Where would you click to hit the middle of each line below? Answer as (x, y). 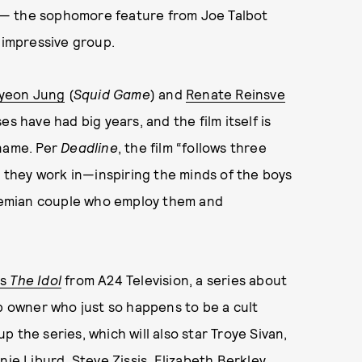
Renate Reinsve (236, 94)
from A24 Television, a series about (175, 280)
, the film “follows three (192, 147)
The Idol (36, 280)
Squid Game (112, 94)
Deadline (89, 147)
